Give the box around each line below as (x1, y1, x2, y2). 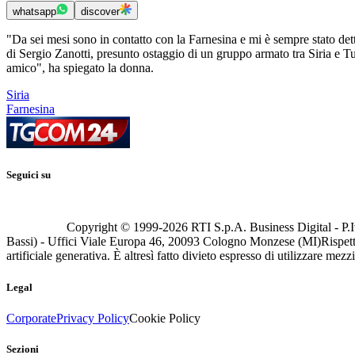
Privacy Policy (56, 311, 129, 325)
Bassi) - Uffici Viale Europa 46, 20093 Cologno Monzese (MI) (6, 235, 321, 249)
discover (81, 6, 120, 18)
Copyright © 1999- (67, 220, 162, 235)
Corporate (6, 311, 56, 325)
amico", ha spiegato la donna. (6, 61, 154, 75)
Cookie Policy (129, 311, 200, 325)
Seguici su (6, 169, 51, 181)
